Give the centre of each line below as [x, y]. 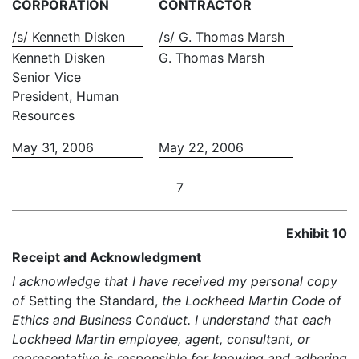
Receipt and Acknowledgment [107, 257]
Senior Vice [46, 77]
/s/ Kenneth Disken [69, 37]
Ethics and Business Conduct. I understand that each [171, 320]
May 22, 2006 [201, 147]
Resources [43, 115]
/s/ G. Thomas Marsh [222, 37]
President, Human [65, 96]
